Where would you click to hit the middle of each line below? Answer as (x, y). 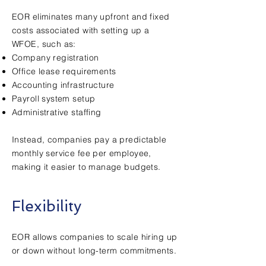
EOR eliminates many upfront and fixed (91, 17)
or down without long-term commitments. (94, 251)
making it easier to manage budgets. (86, 167)
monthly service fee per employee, (82, 153)
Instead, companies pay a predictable (89, 140)
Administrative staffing (57, 112)
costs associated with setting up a (81, 30)
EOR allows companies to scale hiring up (95, 237)
